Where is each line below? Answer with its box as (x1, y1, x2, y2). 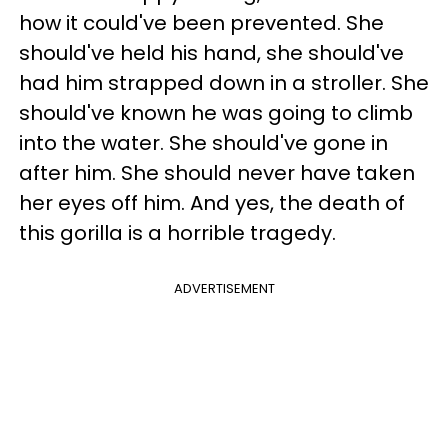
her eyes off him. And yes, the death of (19, 188, 405, 217)
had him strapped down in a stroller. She (19, 68, 429, 97)
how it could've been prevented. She (19, 8, 384, 37)
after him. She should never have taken (19, 158, 415, 187)
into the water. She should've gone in (19, 128, 388, 157)
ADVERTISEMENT (173, 278, 275, 298)
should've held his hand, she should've (19, 38, 404, 67)
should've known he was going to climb (19, 98, 413, 127)
